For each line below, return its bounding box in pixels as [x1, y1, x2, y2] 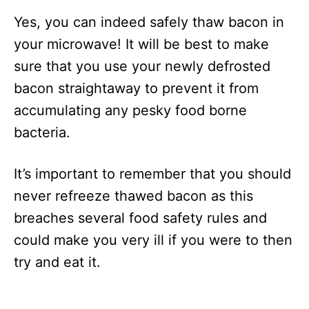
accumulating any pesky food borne [14, 102, 247, 119]
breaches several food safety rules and [14, 210, 267, 226]
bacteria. [14, 124, 70, 141]
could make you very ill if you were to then [14, 232, 292, 248]
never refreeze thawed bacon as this [14, 188, 253, 204]
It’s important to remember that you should [14, 166, 291, 182]
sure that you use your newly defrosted [14, 58, 270, 74]
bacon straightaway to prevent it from [14, 80, 259, 97]
